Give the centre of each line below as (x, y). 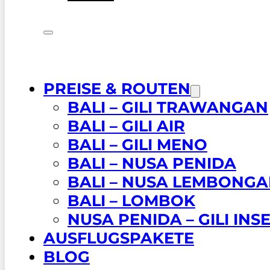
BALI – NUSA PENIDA (152, 163)
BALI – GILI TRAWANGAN (168, 107)
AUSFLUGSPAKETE (119, 237)
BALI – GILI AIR (126, 125)
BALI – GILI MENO (137, 144)
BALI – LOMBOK (131, 200)
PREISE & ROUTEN (117, 88)
